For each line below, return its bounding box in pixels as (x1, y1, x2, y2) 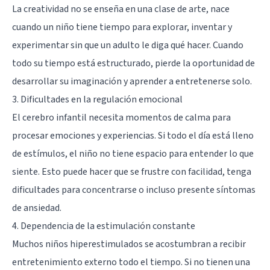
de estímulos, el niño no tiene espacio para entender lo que (12, 146, 254, 160)
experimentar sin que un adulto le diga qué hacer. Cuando (12, 38, 243, 52)
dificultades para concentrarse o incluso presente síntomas (12, 183, 256, 196)
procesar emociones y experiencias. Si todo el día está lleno (12, 128, 254, 142)
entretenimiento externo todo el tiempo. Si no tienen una (12, 255, 250, 269)
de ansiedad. (12, 201, 61, 215)
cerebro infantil (22, 110, 87, 124)
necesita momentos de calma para (87, 110, 231, 124)
